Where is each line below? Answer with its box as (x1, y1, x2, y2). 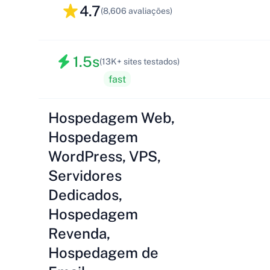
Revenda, (48, 225, 110, 242)
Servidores (48, 167, 122, 184)
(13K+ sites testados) (99, 57, 180, 66)
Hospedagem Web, (48, 109, 175, 126)
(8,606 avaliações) (101, 6, 172, 16)
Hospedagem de (48, 244, 159, 261)
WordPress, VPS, (48, 148, 161, 165)
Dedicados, (48, 186, 122, 203)
